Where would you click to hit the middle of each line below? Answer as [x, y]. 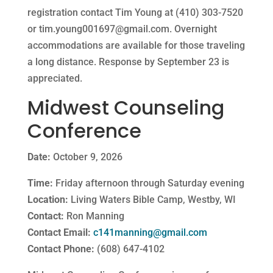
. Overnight [193, 29]
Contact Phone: [61, 249]
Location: [48, 199]
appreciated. [55, 78]
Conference [84, 130]
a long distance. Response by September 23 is [128, 62]
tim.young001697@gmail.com [104, 29]
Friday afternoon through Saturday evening [148, 183]
